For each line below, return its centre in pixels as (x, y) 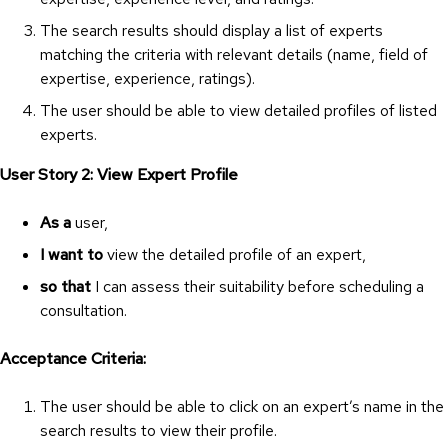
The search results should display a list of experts (211, 30)
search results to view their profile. (158, 430)
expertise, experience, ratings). (147, 78)
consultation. (83, 310)
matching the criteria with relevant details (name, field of (234, 54)
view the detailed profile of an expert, (234, 254)
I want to (71, 254)
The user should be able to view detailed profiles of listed (238, 110)
